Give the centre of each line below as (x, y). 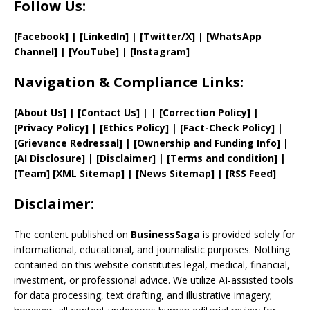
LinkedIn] (106, 37)
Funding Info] (247, 143)
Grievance (44, 143)
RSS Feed (251, 174)
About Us (40, 113)
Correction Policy (205, 113)
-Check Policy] (241, 128)
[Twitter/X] (169, 37)
